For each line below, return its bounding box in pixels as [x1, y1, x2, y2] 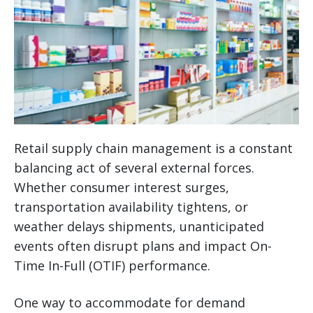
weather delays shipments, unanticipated [14, 218, 264, 235]
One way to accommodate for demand [14, 294, 245, 312]
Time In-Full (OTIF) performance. [14, 257, 210, 275]
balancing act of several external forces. [14, 159, 254, 177]
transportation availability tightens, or [14, 198, 248, 216]
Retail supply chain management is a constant [14, 140, 293, 157]
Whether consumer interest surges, [14, 179, 229, 196]
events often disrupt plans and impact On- [14, 238, 272, 255]
